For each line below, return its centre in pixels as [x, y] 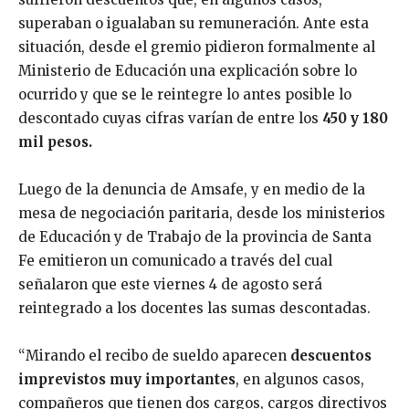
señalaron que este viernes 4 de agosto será [170, 284]
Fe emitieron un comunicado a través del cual [175, 261]
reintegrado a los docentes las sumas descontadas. [194, 308]
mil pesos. [55, 142]
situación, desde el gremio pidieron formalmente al [197, 47]
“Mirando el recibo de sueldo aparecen [154, 356]
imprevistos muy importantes [127, 379]
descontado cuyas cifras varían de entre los [170, 118]
